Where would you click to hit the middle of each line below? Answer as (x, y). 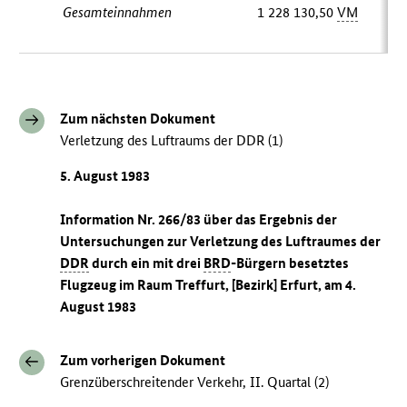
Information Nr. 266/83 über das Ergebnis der (199, 219)
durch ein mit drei (147, 263)
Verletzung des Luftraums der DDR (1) (172, 141)
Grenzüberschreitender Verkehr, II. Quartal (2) (195, 382)
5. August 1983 (105, 175)
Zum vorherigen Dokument (143, 360)
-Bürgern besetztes (290, 263)
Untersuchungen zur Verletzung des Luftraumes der (221, 241)
